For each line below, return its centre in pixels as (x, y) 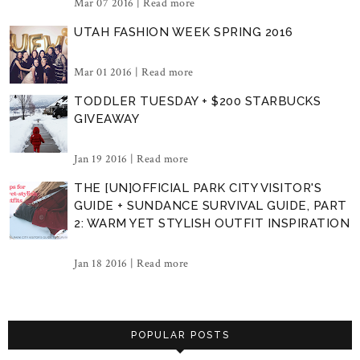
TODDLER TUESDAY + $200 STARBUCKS (197, 101)
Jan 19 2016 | (105, 159)
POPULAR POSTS (180, 335)
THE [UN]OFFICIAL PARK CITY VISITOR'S (198, 188)
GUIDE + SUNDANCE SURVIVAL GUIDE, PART (211, 205)
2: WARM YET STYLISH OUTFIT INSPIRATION (212, 223)
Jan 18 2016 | (105, 263)
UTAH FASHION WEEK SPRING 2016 (184, 32)
